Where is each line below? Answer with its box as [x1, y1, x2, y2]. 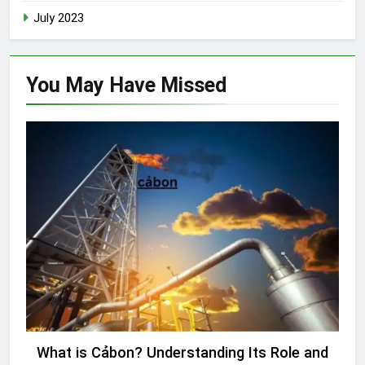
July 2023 [33, 10, 84, 25]
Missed [161, 73, 226, 97]
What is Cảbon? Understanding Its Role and [37, 344, 328, 362]
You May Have [26, 73, 161, 97]
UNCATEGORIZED [139, 129, 222, 141]
